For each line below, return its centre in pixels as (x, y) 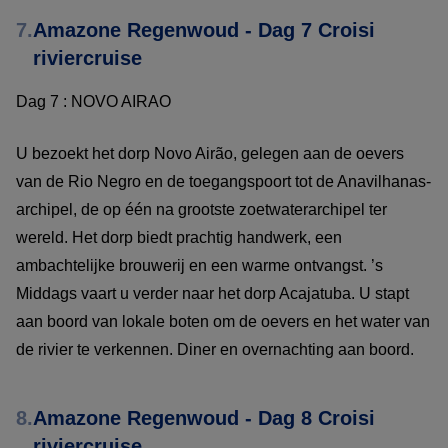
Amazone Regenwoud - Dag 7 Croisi (204, 29)
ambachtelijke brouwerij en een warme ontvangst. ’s (199, 265)
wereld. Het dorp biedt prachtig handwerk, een (179, 237)
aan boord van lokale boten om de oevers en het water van (223, 321)
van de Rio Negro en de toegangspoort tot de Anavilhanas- (223, 181)
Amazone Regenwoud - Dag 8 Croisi (204, 417)
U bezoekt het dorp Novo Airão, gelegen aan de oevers (210, 153)
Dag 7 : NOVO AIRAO (95, 101)
